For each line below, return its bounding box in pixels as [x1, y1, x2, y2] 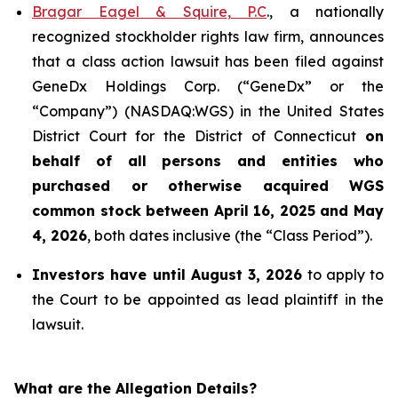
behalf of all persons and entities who [32, 152, 384, 170]
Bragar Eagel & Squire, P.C [32, 3, 267, 20]
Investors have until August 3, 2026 [32, 266, 303, 283]
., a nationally [267, 3, 384, 20]
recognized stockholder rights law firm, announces [32, 28, 384, 45]
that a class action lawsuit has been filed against [32, 52, 384, 70]
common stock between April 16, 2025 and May [32, 202, 384, 219]
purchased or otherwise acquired [32, 177, 349, 195]
